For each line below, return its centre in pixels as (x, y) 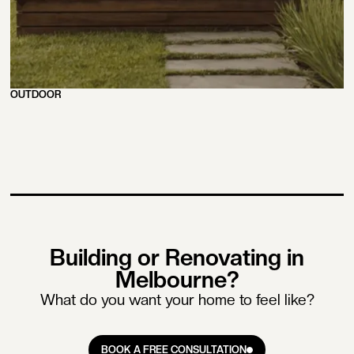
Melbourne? (177, 279)
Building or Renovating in (177, 257)
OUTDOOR (35, 94)
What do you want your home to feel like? (177, 299)
